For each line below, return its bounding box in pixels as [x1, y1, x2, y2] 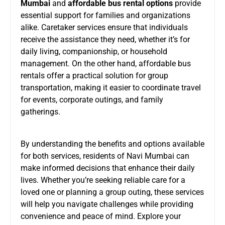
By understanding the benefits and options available [21, 139, 204, 149]
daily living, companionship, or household [21, 46, 167, 56]
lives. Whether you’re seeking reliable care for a [21, 175, 185, 185]
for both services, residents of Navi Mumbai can [21, 151, 189, 161]
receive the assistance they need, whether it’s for [21, 34, 190, 44]
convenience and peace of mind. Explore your [21, 211, 181, 221]
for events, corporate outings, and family [21, 94, 163, 104]
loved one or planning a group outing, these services [21, 187, 204, 197]
